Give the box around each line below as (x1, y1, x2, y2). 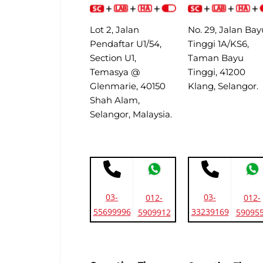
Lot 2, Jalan (90, 23, 139, 35)
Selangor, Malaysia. (90, 108, 172, 120)
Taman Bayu (188, 52, 244, 63)
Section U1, (90, 52, 136, 63)
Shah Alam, (90, 94, 140, 106)
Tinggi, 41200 (188, 66, 245, 77)
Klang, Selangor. (188, 80, 258, 92)
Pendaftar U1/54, (90, 38, 161, 49)
